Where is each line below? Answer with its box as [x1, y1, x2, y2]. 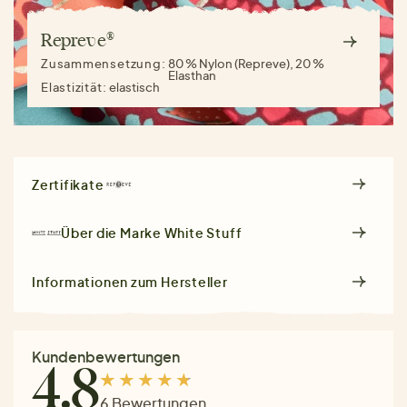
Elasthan [168, 68, 217, 84]
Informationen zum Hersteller [32, 273, 228, 291]
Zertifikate [32, 175, 104, 193]
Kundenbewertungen [32, 347, 180, 367]
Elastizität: [41, 80, 110, 95]
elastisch [109, 80, 161, 95]
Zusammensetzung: [41, 56, 169, 72]
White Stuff [164, 224, 243, 242]
